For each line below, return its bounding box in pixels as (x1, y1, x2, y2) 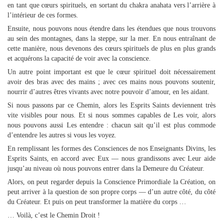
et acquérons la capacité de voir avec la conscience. (7, 55, 151, 62)
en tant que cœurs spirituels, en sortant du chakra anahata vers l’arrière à (7, 1, 216, 9)
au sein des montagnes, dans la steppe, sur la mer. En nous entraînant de (7, 35, 216, 42)
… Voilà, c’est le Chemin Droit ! (7, 212, 100, 219)
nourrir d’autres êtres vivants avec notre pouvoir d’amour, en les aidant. (7, 88, 210, 96)
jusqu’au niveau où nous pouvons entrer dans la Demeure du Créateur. (7, 165, 205, 172)
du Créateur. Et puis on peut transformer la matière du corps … (7, 198, 186, 206)
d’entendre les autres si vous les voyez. (7, 131, 116, 139)
